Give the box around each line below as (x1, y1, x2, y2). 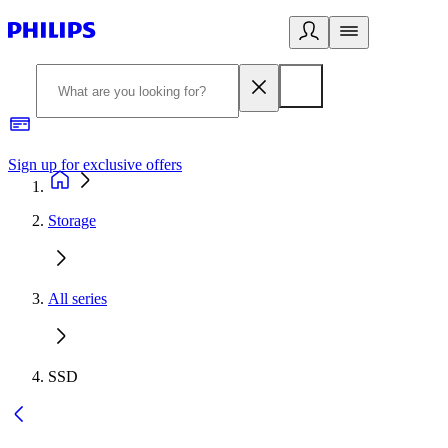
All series (48, 290, 107, 307)
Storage (48, 212, 96, 229)
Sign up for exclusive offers (8, 156, 182, 173)
